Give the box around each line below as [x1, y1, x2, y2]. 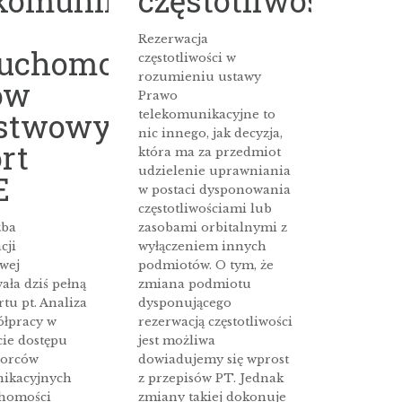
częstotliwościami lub [138, 201, 273, 217]
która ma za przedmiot [138, 144, 282, 161]
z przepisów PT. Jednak [138, 371, 284, 387]
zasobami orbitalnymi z [138, 220, 288, 236]
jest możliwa [138, 333, 216, 349]
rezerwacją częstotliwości [138, 314, 293, 330]
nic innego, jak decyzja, [138, 126, 284, 142]
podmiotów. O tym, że [138, 258, 275, 274]
